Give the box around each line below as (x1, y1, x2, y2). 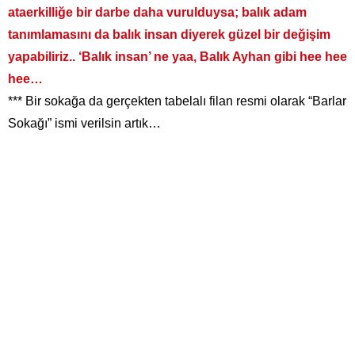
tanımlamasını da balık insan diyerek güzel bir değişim (8, 28, 330, 42)
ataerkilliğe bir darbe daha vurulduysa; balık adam (8, 6, 307, 20)
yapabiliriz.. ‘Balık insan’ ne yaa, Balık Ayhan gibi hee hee (8, 50, 347, 64)
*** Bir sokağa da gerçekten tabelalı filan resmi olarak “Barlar (8, 94, 346, 109)
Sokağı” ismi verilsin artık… (8, 116, 161, 131)
